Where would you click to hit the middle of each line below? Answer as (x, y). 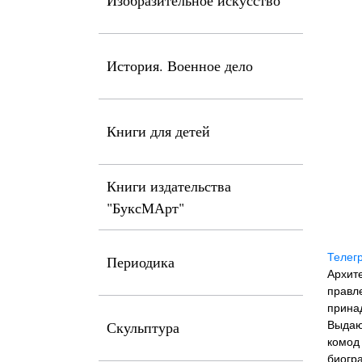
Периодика (141, 262)
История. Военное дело (180, 65)
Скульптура (143, 327)
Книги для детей (158, 131)
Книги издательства (169, 186)
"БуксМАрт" (145, 208)
